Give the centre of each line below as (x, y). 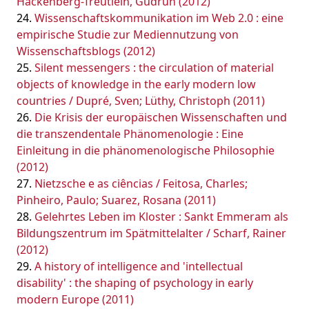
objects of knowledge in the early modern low (136, 84)
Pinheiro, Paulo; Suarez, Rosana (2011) (116, 200)
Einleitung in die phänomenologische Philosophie (146, 150)
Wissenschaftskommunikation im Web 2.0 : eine (159, 18)
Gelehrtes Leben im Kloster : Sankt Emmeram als (161, 217)
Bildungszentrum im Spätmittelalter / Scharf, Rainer (151, 233)
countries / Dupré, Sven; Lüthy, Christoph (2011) (141, 101)
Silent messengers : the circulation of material (154, 68)
